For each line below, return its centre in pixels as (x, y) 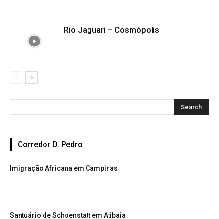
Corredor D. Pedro (50, 144)
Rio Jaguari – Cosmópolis (111, 30)
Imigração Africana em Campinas (64, 168)
